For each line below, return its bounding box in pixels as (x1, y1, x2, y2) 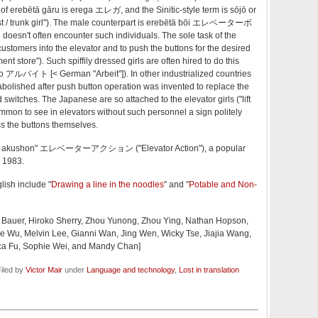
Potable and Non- (189, 179, 257, 190)
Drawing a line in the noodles (51, 179, 164, 190)
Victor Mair (26, 265, 62, 274)
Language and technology (87, 265, 175, 274)
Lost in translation (179, 265, 239, 274)
